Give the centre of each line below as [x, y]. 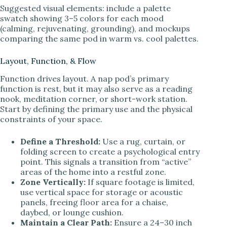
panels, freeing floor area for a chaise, [94, 202]
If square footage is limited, [140, 182]
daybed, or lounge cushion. [72, 213]
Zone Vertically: [53, 182]
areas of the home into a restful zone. [93, 172]
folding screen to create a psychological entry [110, 152]
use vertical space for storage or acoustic [102, 192]
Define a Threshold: [60, 142]
